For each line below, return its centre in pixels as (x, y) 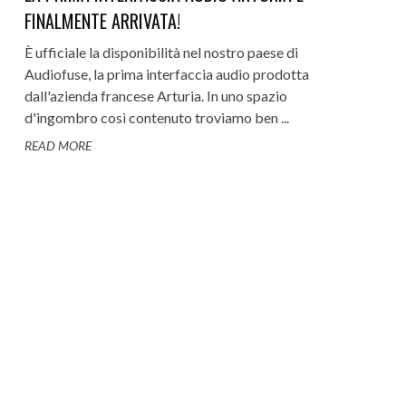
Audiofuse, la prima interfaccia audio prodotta (166, 74)
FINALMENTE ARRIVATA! (102, 21)
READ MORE (58, 145)
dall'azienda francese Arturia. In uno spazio (155, 96)
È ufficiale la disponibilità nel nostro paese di (161, 52)
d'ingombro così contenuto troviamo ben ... (156, 117)
